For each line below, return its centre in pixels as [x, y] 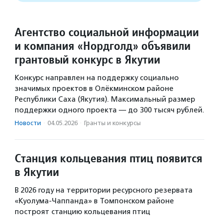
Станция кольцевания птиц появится [109, 158]
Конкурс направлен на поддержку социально [97, 77]
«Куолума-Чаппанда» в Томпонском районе [94, 201]
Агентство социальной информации [107, 32]
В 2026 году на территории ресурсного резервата [104, 190]
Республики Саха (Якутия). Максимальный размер [105, 99]
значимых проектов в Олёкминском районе [94, 88]
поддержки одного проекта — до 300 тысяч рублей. [109, 110]
